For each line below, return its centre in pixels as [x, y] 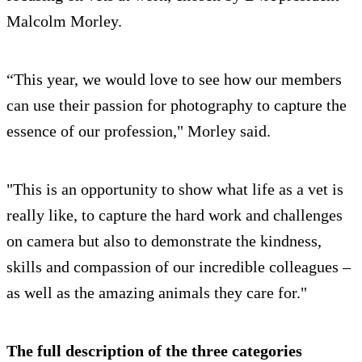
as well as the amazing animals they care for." [157, 292]
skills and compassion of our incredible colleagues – [179, 266]
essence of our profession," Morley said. [139, 130]
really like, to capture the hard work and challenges [175, 215]
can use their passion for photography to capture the [177, 105]
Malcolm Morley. [64, 21]
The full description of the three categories [154, 350]
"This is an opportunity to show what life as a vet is [175, 189]
